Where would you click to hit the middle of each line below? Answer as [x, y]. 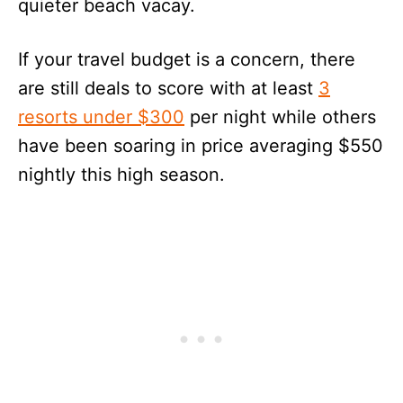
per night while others [280, 116]
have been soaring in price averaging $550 [201, 145]
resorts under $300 [101, 116]
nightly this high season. [121, 174]
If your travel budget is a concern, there [187, 59]
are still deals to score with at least [168, 88]
